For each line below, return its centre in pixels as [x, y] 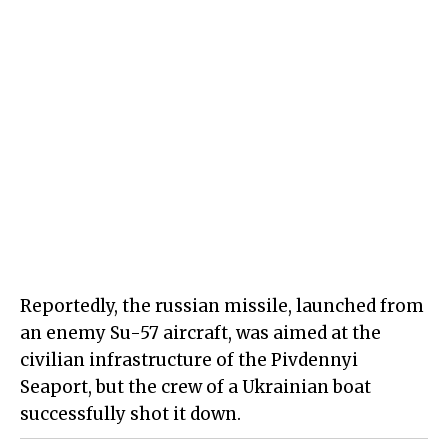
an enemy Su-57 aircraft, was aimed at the [200, 333]
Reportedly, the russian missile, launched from [222, 306]
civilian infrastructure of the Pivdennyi [189, 360]
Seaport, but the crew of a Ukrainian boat [195, 387]
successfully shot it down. [130, 414]
